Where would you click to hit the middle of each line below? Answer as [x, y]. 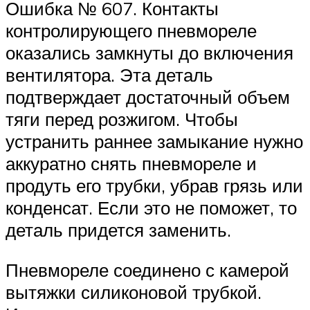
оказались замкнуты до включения [149, 53]
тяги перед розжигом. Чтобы [122, 119]
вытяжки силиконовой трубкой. [134, 292]
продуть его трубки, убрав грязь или [154, 186]
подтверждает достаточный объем [148, 97]
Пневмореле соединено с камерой [147, 270]
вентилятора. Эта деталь [109, 75]
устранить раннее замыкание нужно [154, 142]
